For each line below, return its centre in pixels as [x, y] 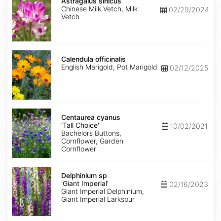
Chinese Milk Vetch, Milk [99, 9]
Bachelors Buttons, [91, 133]
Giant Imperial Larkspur [98, 199]
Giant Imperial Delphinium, [103, 191]
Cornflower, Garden [92, 141]
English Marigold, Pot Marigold [109, 67]
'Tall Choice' [80, 125]
